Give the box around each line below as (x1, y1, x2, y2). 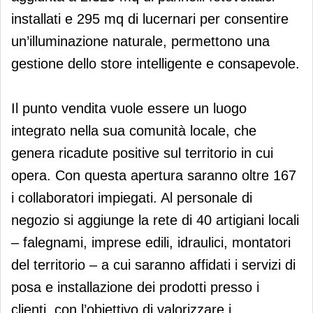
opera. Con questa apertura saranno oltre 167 (11, 167, 296, 183)
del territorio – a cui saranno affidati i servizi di (11, 256, 296, 272)
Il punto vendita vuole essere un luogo (11, 100, 247, 116)
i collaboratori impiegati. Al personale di (11, 189, 252, 205)
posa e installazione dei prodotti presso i (11, 279, 259, 295)
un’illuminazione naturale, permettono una (11, 33, 270, 49)
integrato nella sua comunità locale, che (11, 122, 256, 138)
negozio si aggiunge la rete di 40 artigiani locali (11, 212, 299, 228)
